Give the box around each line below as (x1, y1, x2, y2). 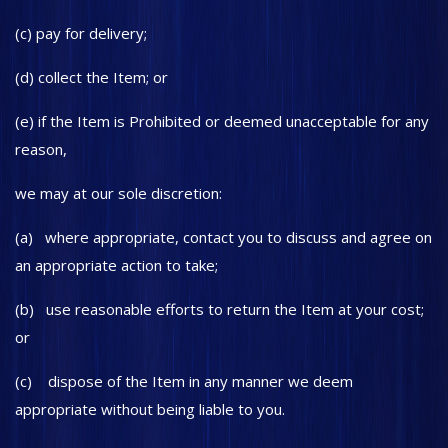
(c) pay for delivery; (15, 23, 147, 43)
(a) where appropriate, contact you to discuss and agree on (15, 227, 432, 247)
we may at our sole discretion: (15, 183, 222, 203)
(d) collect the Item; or (15, 67, 168, 87)
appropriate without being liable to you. (15, 399, 285, 419)
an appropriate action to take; (15, 255, 218, 275)
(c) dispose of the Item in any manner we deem (15, 371, 353, 391)
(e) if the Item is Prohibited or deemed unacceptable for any (15, 111, 429, 131)
